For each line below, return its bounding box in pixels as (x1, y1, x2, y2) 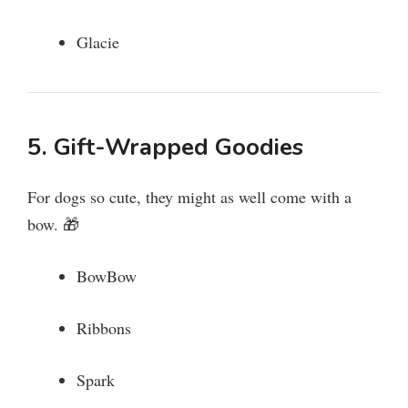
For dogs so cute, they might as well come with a (27, 186, 352, 209)
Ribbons (76, 317, 131, 340)
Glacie (76, 31, 119, 54)
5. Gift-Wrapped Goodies (27, 131, 303, 164)
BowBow (76, 265, 137, 288)
